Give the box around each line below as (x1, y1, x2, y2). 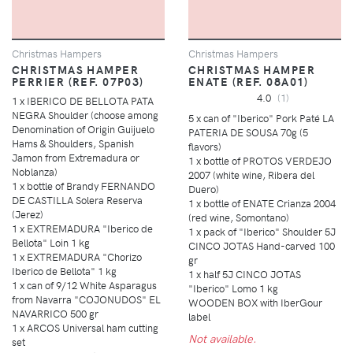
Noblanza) (12, 165, 58, 179)
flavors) (188, 139, 221, 154)
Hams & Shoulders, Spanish (12, 136, 134, 150)
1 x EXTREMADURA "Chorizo (12, 250, 142, 264)
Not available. (188, 330, 256, 347)
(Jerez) (12, 207, 43, 221)
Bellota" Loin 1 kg (12, 236, 90, 250)
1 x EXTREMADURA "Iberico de (12, 221, 153, 236)
